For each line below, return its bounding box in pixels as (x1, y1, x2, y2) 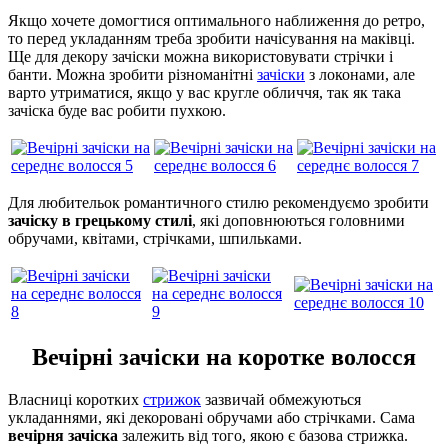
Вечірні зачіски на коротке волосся (32, 344, 416, 371)
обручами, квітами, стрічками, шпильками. (8, 230, 302, 248)
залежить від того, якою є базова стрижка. (118, 427, 408, 445)
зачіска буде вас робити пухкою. (8, 102, 226, 120)
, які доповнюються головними (192, 212, 405, 230)
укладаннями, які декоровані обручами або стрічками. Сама (8, 409, 415, 427)
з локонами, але (305, 66, 415, 84)
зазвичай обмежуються (201, 391, 361, 409)
